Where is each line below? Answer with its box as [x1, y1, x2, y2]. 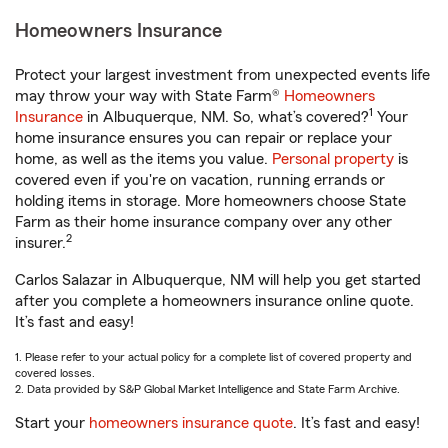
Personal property [272, 151, 394, 167]
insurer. [15, 235, 66, 251]
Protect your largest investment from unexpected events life [15, 67, 430, 83]
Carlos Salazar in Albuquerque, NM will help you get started [15, 272, 421, 288]
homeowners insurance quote [89, 415, 293, 431]
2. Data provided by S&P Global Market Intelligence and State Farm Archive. [15, 383, 400, 395]
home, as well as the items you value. [15, 151, 272, 167]
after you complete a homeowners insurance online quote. [15, 293, 414, 309]
